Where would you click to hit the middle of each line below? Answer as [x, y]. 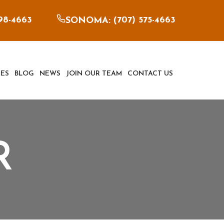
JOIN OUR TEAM [94, 74]
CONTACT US [150, 74]
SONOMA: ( [91, 21]
